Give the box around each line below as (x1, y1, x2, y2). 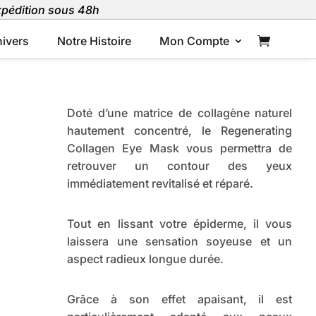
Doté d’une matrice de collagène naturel (67, 106, 293, 121)
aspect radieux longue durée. (67, 252, 224, 267)
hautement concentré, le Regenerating (67, 123, 293, 138)
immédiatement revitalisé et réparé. (67, 176, 254, 191)
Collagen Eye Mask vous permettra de (67, 141, 293, 156)
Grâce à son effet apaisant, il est (67, 292, 293, 307)
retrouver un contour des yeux (67, 159, 293, 174)
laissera (67, 234, 109, 249)
